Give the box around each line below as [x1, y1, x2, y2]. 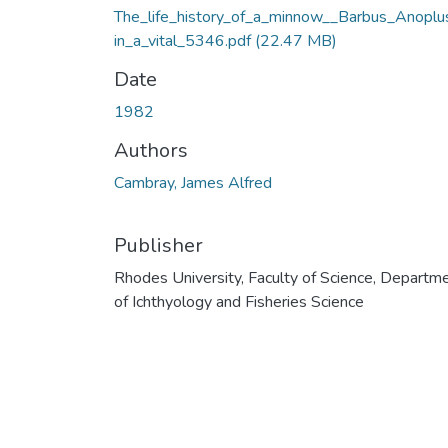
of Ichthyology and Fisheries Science [114, 290, 364, 313]
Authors [114, 136, 188, 164]
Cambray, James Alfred [114, 171, 272, 194]
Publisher [114, 231, 203, 259]
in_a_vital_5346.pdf [114, 29, 255, 52]
